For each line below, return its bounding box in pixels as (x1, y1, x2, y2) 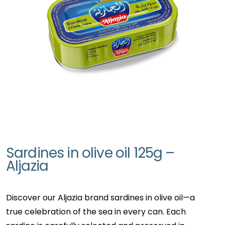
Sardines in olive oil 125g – (6, 143, 175, 163)
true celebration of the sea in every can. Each (6, 205, 186, 217)
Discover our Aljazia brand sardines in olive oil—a (6, 191, 195, 203)
